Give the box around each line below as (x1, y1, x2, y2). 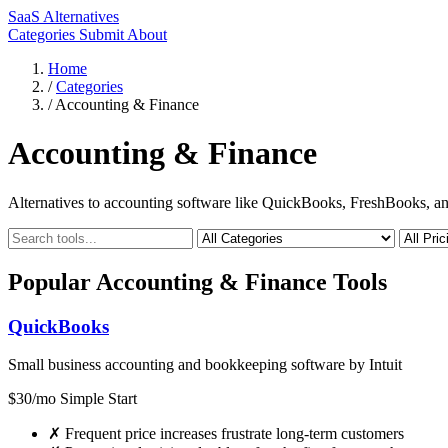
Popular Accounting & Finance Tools (8, 268, 387, 295)
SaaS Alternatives (8, 8, 119, 25)
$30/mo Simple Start (8, 390, 137, 408)
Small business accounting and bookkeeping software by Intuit (8, 356, 402, 374)
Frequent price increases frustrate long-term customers (61, 425, 404, 443)
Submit (79, 26, 127, 43)
